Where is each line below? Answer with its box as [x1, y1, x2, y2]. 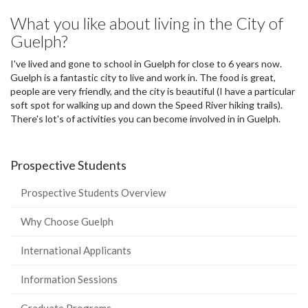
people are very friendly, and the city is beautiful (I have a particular [10, 85, 295, 97]
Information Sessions [21, 272, 118, 285]
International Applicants [21, 243, 131, 256]
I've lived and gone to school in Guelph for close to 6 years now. [10, 57, 282, 69]
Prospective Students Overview [21, 186, 166, 199]
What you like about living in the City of [10, 12, 283, 33]
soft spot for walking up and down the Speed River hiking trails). [10, 98, 283, 111]
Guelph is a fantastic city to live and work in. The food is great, [10, 71, 276, 83]
